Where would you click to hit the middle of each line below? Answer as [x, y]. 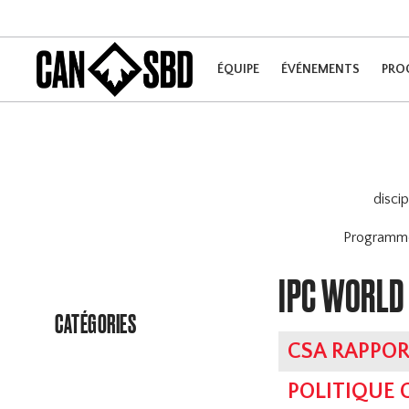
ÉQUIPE [238, 69]
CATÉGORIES [96, 324]
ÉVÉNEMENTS [320, 69]
